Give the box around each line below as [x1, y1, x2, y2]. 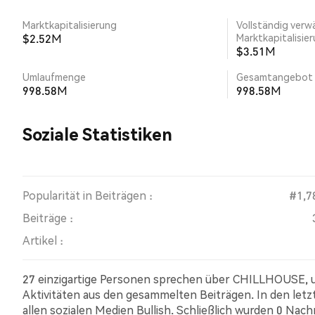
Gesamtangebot [236, 70, 313, 83]
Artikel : [22, 233, 63, 247]
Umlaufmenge [22, 70, 86, 83]
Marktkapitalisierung [22, 18, 117, 31]
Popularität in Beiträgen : [22, 188, 153, 202]
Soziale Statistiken [22, 123, 172, 145]
